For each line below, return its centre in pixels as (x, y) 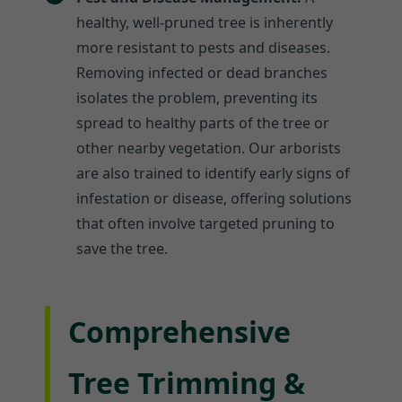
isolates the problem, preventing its (197, 97)
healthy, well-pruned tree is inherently (205, 22)
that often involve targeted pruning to (205, 223)
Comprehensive (179, 331)
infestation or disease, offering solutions (214, 198)
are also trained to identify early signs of (213, 173)
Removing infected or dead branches (202, 72)
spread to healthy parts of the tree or (203, 122)
